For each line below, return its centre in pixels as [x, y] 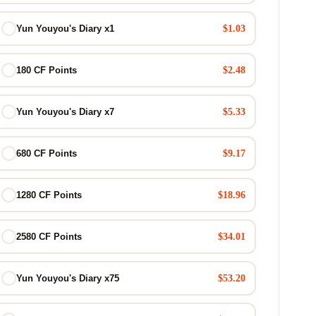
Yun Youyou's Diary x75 [67, 278]
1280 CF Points [49, 195]
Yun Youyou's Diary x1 [65, 29]
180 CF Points [46, 70]
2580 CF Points [49, 237]
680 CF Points [46, 153]
